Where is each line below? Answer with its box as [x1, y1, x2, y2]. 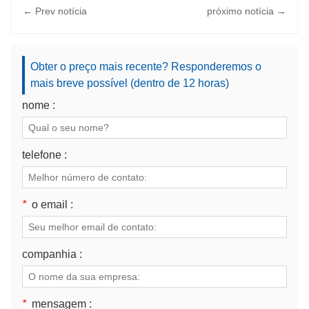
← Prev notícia [23, 6, 87, 17]
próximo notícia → [207, 6, 286, 17]
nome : [22, 99, 55, 112]
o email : [32, 199, 73, 211]
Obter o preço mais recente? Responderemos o [30, 61, 261, 73]
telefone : [22, 149, 67, 161]
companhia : [22, 248, 82, 261]
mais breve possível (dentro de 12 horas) [30, 77, 229, 90]
